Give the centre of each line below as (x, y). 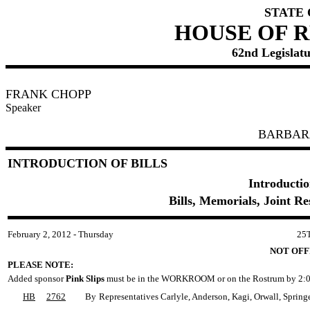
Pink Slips (85, 279)
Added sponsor (37, 279)
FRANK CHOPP (48, 94)
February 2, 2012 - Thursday (61, 234)
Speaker (23, 108)
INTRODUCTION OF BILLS (88, 163)
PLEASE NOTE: (40, 265)
